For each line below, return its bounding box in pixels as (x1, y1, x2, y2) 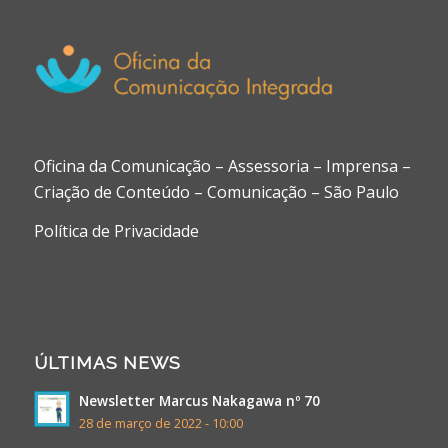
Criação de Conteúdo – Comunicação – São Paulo (33, 180, 399, 203)
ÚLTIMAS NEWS (33, 351, 181, 373)
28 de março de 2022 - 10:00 (78, 414, 243, 432)
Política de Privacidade (33, 220, 199, 243)
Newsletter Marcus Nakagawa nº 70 (78, 390, 320, 410)
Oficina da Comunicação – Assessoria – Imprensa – (33, 154, 411, 177)
